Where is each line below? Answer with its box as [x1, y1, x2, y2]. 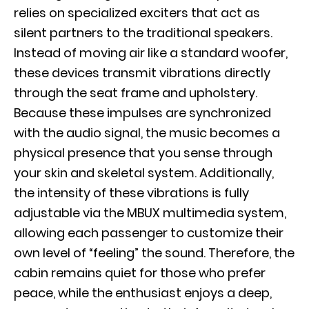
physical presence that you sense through [14, 144, 272, 161]
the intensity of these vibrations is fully [14, 184, 249, 201]
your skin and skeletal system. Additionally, [14, 164, 274, 181]
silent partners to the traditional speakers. [14, 24, 272, 41]
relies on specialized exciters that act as [14, 4, 260, 21]
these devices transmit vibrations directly [14, 64, 270, 81]
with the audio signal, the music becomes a [14, 124, 280, 141]
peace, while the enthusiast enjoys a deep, [14, 284, 272, 301]
